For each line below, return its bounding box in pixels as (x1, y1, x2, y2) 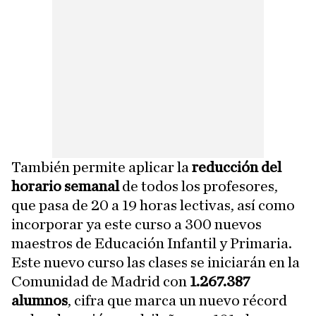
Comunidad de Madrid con (11, 274, 190, 289)
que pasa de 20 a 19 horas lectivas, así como (11, 197, 295, 213)
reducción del (192, 159, 281, 175)
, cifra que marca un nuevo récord (68, 293, 287, 308)
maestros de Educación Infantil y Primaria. (11, 236, 292, 251)
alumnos (11, 293, 68, 308)
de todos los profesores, (119, 178, 278, 194)
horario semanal (11, 178, 119, 194)
